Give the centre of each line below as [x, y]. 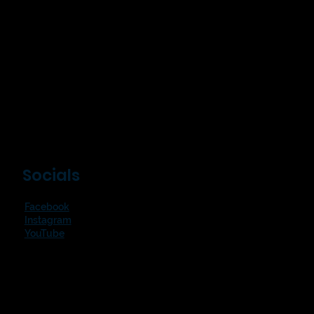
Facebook [47, 207]
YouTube [44, 234]
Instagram [48, 220]
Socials [52, 176]
